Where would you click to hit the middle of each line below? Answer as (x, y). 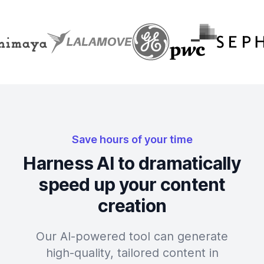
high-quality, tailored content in (132, 253)
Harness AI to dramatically (132, 163)
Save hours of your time (132, 139)
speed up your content (132, 184)
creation (132, 206)
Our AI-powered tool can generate (132, 236)
